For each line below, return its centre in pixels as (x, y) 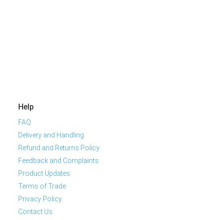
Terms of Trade (42, 186)
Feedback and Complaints (58, 161)
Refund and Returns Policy (59, 148)
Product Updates (44, 174)
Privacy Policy (40, 199)
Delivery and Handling (51, 135)
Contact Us (35, 212)
